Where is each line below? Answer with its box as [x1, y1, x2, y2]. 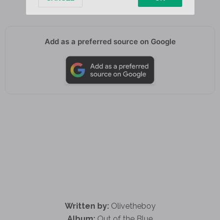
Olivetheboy [109, 201, 156, 211]
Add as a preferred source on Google [44, 37, 176, 46]
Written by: [64, 201, 109, 211]
